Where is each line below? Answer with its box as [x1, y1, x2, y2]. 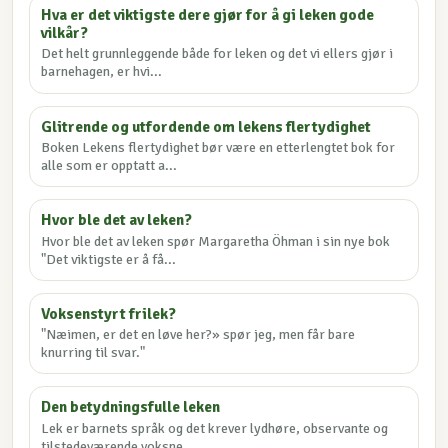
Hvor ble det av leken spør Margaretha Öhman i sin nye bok [41, 232, 391, 250]
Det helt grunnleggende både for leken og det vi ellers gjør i [41, 45, 394, 63]
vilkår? [41, 23, 89, 44]
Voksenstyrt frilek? [41, 303, 177, 324]
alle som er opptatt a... [41, 156, 178, 174]
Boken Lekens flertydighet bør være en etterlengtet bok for [41, 138, 396, 156]
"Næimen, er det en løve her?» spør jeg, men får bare [41, 326, 356, 344]
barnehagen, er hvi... [41, 63, 163, 81]
